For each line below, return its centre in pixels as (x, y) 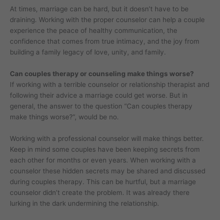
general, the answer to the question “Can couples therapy (101, 106)
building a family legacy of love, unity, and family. (88, 52)
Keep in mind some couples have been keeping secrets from (105, 150)
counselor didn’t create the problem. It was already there (100, 193)
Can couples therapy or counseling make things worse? (102, 74)
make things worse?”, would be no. (64, 117)
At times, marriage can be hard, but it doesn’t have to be (99, 9)
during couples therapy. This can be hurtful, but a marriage (103, 182)
